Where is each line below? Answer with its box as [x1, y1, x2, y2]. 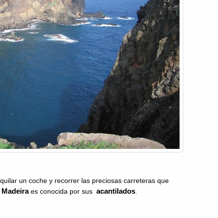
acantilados [94, 187, 135, 195]
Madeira [1, 187, 29, 195]
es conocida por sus [29, 187, 94, 195]
